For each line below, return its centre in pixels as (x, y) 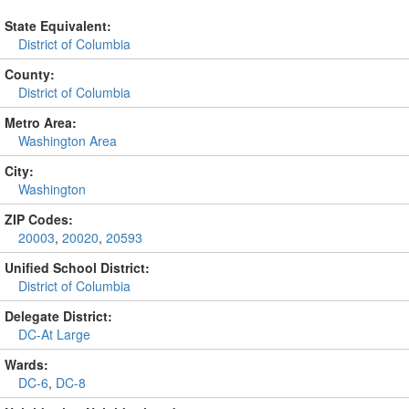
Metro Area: (41, 122)
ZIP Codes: (39, 219)
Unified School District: (77, 267)
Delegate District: (58, 316)
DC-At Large (54, 334)
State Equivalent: (58, 26)
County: (30, 74)
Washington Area (68, 141)
